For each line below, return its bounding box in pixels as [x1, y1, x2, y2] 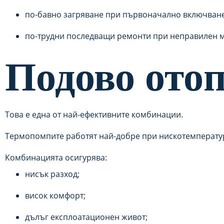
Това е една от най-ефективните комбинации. [5, 109, 183, 120]
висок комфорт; [25, 190, 85, 201]
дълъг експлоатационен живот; [25, 211, 147, 222]
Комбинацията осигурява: [5, 152, 107, 163]
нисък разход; [25, 168, 79, 179]
